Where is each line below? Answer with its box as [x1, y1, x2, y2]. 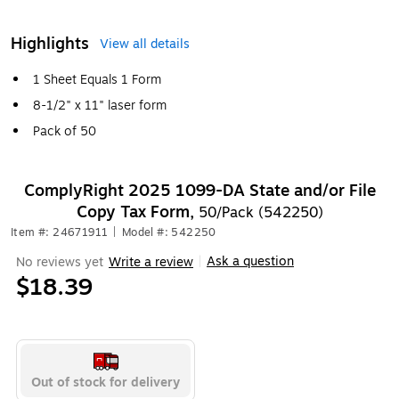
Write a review [109, 252, 193, 272]
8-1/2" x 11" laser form [33, 96, 167, 115]
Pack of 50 [33, 122, 96, 141]
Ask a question [207, 252, 294, 271]
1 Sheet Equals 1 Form [33, 70, 161, 89]
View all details [100, 35, 190, 53]
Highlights [11, 31, 89, 56]
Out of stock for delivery [31, 373, 180, 392]
